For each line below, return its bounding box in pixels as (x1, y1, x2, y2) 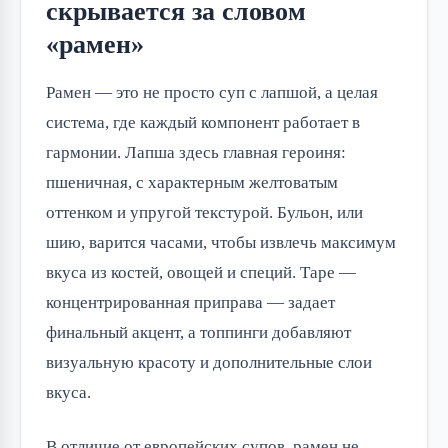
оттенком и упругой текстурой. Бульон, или (46, 203, 363, 223)
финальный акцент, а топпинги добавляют (46, 323, 351, 343)
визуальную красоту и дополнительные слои (46, 353, 372, 373)
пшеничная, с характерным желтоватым (46, 173, 338, 193)
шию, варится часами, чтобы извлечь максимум (46, 233, 396, 253)
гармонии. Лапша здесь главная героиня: (46, 143, 346, 163)
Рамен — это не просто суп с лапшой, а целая (46, 83, 378, 103)
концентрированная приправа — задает (46, 293, 335, 313)
